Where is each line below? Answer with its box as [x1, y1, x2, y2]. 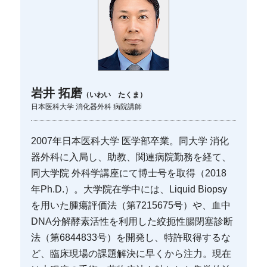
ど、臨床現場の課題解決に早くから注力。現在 [31, 248, 232, 259]
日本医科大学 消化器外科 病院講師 [31, 102, 142, 111]
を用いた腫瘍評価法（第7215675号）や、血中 [31, 200, 231, 210]
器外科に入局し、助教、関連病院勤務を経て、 [31, 151, 232, 162]
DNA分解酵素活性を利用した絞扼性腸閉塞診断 [31, 216, 234, 226]
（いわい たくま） [82, 90, 147, 99]
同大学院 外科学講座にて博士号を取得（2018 [31, 167, 227, 178]
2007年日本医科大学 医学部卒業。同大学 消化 [31, 135, 229, 146]
